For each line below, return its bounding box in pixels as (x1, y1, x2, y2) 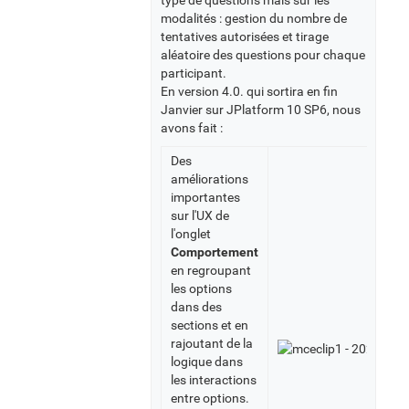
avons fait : (161, 121, 223, 136)
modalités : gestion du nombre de (161, 11, 347, 26)
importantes (171, 190, 240, 205)
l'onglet (171, 226, 211, 242)
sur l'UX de (171, 208, 229, 224)
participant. (161, 66, 226, 81)
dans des (171, 299, 222, 315)
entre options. (171, 391, 249, 406)
